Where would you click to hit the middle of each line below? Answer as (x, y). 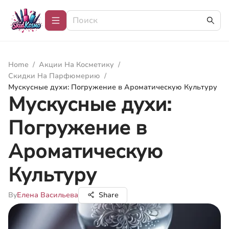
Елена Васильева (48, 195)
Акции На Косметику (76, 65)
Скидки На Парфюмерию (54, 76)
